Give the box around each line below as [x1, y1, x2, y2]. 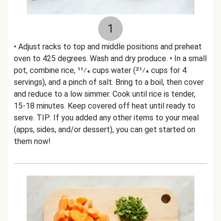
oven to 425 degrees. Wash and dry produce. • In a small [14, 54, 207, 63]
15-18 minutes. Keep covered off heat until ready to [14, 101, 195, 110]
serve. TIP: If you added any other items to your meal [14, 113, 199, 122]
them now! [14, 137, 51, 146]
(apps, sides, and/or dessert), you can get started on [14, 125, 195, 134]
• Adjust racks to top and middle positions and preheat [14, 42, 202, 51]
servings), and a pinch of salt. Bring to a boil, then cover [14, 77, 204, 87]
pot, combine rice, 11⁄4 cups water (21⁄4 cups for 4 [14, 66, 186, 75]
